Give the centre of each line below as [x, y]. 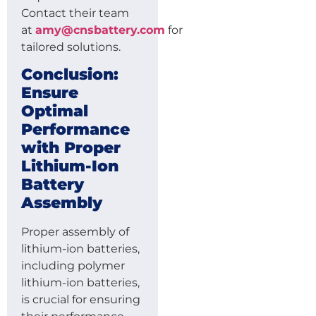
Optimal [55, 111]
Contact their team [75, 13]
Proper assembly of [75, 232]
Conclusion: [70, 75]
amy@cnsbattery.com [100, 30]
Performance [75, 130]
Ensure [50, 93]
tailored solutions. [71, 47]
